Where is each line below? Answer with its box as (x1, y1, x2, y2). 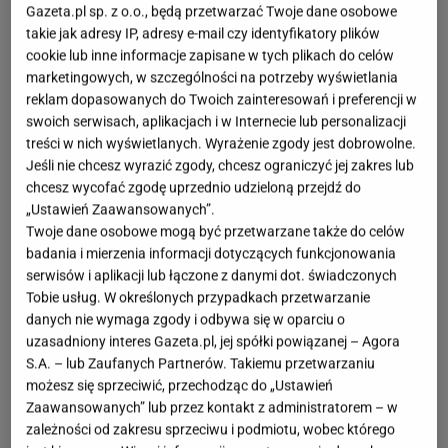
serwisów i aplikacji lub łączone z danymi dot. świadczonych (26, 267, 398, 284)
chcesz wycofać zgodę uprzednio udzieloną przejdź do (26, 179, 362, 196)
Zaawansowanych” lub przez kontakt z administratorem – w (26, 399, 399, 416)
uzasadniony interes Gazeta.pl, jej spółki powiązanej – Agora (26, 333, 401, 350)
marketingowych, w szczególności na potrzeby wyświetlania (26, 69, 399, 86)
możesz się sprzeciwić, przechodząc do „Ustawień (26, 377, 334, 394)
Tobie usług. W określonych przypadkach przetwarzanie (26, 289, 371, 306)
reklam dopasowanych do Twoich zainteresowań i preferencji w (26, 91, 418, 108)
